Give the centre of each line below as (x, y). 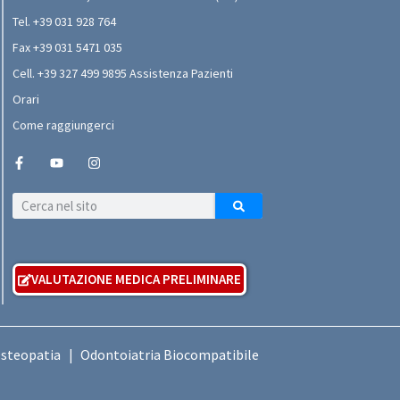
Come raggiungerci (63, 125)
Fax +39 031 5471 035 (67, 48)
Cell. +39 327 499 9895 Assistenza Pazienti (123, 74)
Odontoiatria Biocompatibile (169, 355)
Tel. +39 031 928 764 (64, 22)
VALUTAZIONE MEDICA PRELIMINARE (136, 279)
